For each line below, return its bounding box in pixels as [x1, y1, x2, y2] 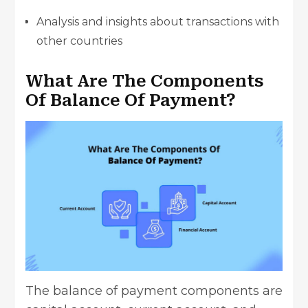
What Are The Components [25, 71, 264, 91]
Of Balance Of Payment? [25, 90, 236, 110]
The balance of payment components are [25, 283, 283, 299]
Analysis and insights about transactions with [36, 14, 279, 28]
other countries [36, 34, 122, 47]
